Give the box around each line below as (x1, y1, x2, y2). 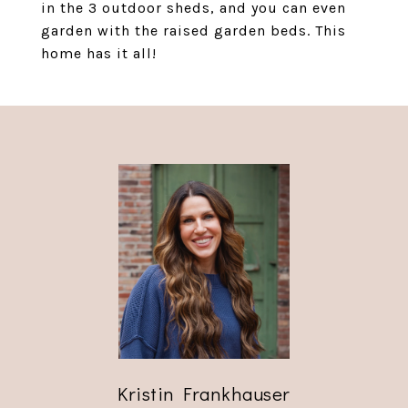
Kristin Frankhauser (117, 381, 291, 406)
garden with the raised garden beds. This (41, 22, 346, 39)
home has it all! (41, 45, 157, 62)
